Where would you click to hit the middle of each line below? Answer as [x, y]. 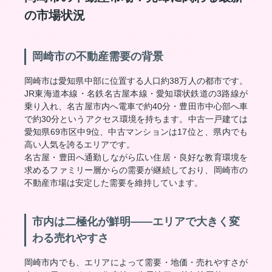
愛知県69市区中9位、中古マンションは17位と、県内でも [136, 132]
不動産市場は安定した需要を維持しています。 [114, 183]
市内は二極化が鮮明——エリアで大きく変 [136, 222]
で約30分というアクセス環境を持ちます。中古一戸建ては [136, 119]
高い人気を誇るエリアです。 [80, 144]
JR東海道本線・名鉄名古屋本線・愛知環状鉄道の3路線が [136, 93]
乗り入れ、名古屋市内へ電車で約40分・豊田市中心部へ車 [136, 106]
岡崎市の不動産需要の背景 [98, 56]
